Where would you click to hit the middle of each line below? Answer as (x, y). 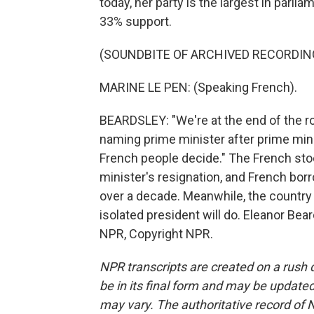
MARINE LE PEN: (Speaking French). (198, 87)
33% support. (136, 21)
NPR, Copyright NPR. (156, 234)
